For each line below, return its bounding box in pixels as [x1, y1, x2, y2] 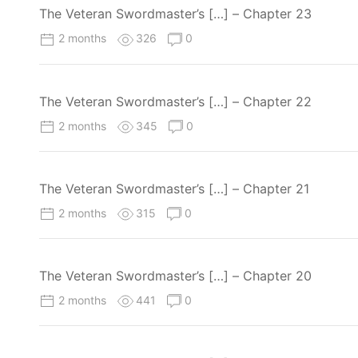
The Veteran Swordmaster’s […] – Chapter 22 [39, 93, 312, 109]
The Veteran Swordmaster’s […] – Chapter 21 [39, 180, 309, 197]
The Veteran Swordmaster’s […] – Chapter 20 [39, 267, 312, 284]
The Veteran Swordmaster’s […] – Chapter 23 [39, 6, 312, 22]
